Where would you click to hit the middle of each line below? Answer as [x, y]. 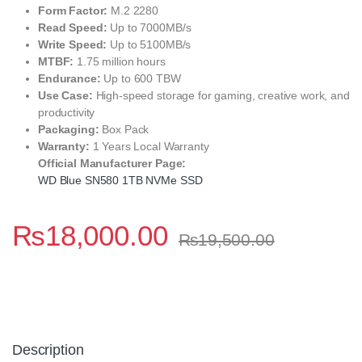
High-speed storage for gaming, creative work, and [221, 95]
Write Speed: [73, 44]
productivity [67, 112]
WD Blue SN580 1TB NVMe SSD [120, 180]
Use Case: [65, 95]
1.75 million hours [120, 61]
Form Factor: [73, 10]
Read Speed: [73, 27]
